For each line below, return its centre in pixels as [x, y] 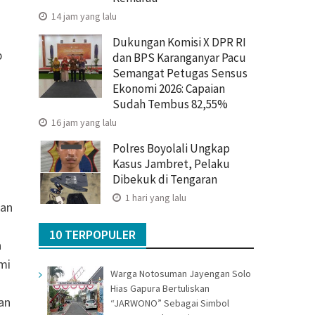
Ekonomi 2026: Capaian [169, 88]
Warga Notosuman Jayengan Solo [181, 273]
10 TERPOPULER [92, 234]
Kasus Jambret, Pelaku [171, 163]
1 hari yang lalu [155, 197]
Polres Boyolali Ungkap [171, 148]
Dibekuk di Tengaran [165, 179]
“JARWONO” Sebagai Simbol [170, 303]
